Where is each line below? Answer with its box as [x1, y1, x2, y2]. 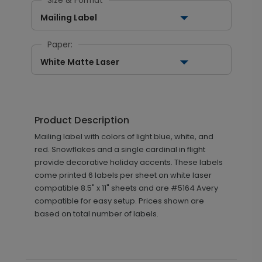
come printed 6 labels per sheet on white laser [34, 170, 212, 181]
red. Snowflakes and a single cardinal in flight [34, 144, 205, 155]
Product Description [34, 113, 129, 127]
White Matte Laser [40, 56, 119, 68]
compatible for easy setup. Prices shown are [34, 195, 204, 206]
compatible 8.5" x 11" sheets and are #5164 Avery [34, 182, 218, 194]
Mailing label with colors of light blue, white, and [34, 131, 213, 142]
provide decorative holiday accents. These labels [34, 157, 223, 168]
